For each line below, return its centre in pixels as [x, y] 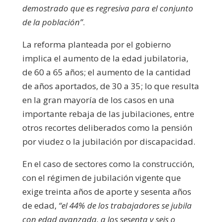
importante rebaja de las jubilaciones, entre [108, 113]
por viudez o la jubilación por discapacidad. [109, 141]
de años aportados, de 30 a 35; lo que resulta [111, 86]
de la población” [52, 22]
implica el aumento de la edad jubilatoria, [105, 58]
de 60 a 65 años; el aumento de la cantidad [106, 72]
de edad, [40, 205]
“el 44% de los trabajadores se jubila [125, 205]
